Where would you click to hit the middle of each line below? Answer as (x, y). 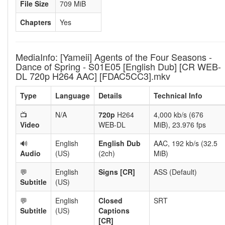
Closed (110, 200)
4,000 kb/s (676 (179, 115)
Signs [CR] (117, 172)
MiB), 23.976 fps (180, 125)
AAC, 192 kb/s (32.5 (186, 143)
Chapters (36, 22)
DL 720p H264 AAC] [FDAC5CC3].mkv (93, 76)
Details (110, 95)
